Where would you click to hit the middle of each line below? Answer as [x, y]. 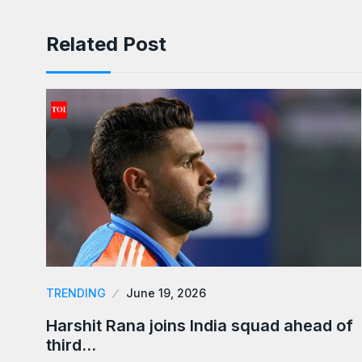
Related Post [106, 44]
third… [71, 345]
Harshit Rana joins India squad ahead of [200, 325]
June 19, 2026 [166, 293]
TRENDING [76, 293]
